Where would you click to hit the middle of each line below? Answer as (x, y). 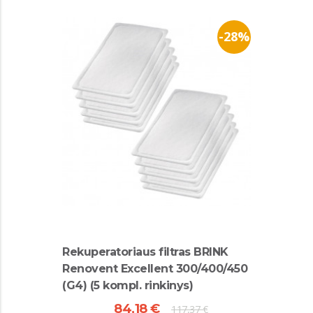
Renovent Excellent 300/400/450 (155, 269)
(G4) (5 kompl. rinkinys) (128, 285)
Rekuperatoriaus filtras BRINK (145, 252)
